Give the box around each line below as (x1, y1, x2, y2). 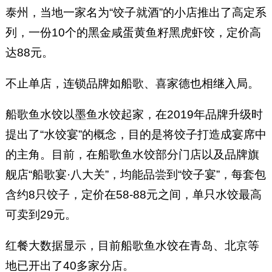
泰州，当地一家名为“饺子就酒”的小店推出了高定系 (5, 5, 267, 19)
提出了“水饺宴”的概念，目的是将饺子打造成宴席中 (5, 127, 267, 141)
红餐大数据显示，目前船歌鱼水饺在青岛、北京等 (5, 239, 259, 252)
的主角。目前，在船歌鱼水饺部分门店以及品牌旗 (5, 148, 259, 161)
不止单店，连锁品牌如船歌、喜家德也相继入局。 (5, 76, 259, 90)
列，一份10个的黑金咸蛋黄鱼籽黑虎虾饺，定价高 (5, 25, 261, 39)
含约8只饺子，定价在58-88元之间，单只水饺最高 (5, 188, 262, 201)
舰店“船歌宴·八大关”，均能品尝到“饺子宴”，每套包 (5, 168, 266, 181)
